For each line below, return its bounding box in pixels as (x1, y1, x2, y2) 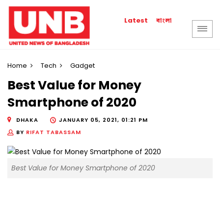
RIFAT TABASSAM (26, 128, 81, 136)
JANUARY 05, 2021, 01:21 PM (59, 115, 148, 124)
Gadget (70, 61, 95, 70)
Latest (124, 16, 148, 25)
